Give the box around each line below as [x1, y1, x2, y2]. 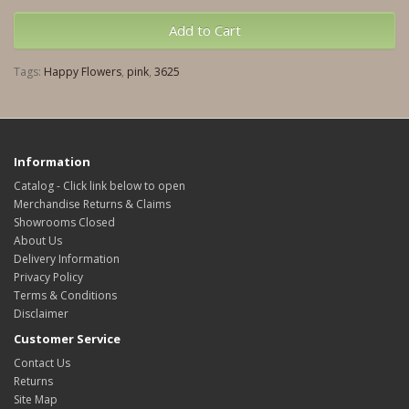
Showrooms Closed [14, 215, 115, 230]
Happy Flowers [44, 64, 121, 79]
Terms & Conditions [14, 288, 117, 303]
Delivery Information [14, 251, 120, 267]
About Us [14, 233, 62, 248]
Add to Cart [168, 21, 241, 39]
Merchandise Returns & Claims [14, 196, 171, 212]
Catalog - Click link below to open [14, 178, 185, 194]
